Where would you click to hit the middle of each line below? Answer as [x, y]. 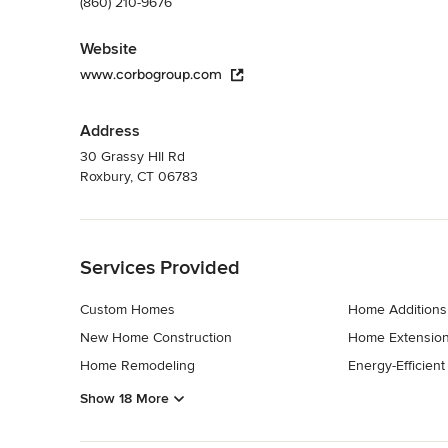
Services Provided [160, 267]
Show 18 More [124, 399]
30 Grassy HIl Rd [132, 156]
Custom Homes [127, 309]
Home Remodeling [137, 365]
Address [110, 130]
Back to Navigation [138, 229]
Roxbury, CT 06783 [139, 176]
